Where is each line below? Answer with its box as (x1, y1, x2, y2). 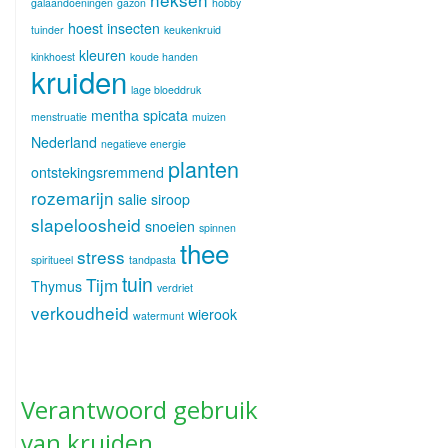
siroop (151, 189, 190, 209)
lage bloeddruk (131, 82, 201, 97)
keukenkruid (164, 22, 221, 37)
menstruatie (31, 109, 87, 124)
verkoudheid (31, 300, 129, 325)
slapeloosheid (31, 212, 141, 237)
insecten (107, 18, 160, 38)
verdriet (157, 280, 193, 295)
